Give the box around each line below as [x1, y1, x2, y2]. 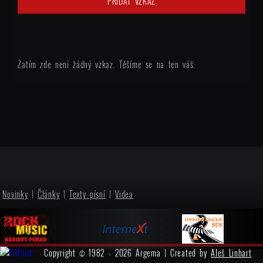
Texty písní [69, 188, 106, 200]
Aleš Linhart [211, 247, 252, 259]
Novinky [2, 188, 28, 200]
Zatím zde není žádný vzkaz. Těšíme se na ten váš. [18, 58, 195, 71]
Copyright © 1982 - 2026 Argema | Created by [44, 247, 211, 259]
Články [38, 188, 60, 200]
